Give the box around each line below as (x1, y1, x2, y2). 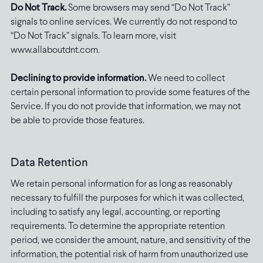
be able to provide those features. (10, 116, 144, 126)
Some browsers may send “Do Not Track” (68, 4, 230, 13)
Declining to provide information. (10, 74, 148, 83)
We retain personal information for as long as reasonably (10, 180, 232, 189)
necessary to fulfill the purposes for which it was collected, (10, 194, 244, 203)
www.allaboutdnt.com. (10, 46, 100, 55)
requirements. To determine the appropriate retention (10, 222, 225, 231)
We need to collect (147, 74, 225, 83)
